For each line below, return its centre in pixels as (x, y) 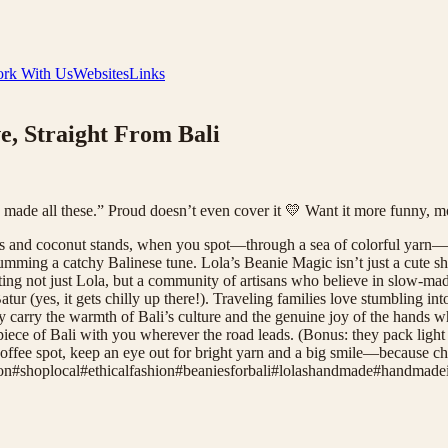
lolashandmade (326, 370)
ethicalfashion (131, 370)
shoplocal (50, 370)
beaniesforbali (227, 370)
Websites (101, 73)
